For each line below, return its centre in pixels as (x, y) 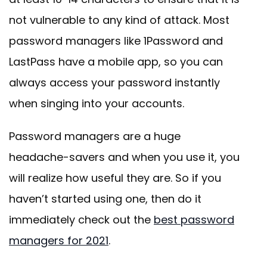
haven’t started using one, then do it (105, 199)
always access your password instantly (114, 83)
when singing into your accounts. (97, 104)
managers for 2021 (59, 241)
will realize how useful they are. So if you (115, 178)
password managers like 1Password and (116, 41)
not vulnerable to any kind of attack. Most (119, 20)
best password (194, 220)
